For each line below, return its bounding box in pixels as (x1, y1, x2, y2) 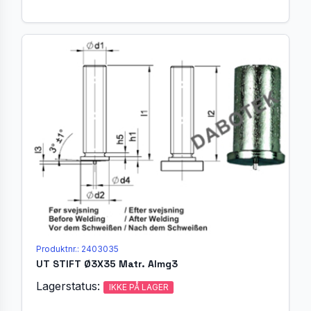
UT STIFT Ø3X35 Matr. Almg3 (36, 257, 178, 270)
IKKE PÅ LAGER (108, 281, 169, 292)
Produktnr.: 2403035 (36, 243, 119, 254)
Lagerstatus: (36, 278, 103, 293)
